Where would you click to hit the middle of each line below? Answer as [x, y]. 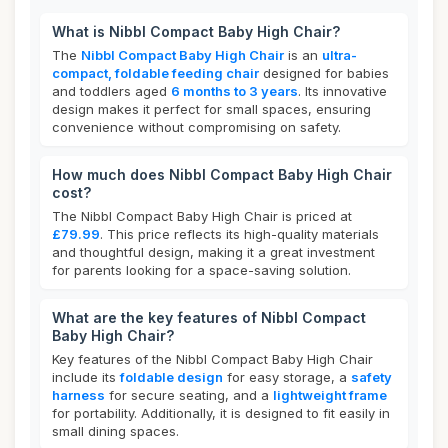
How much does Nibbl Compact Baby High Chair [222, 174]
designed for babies [324, 73]
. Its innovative [342, 91]
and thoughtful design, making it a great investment [213, 252]
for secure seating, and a [189, 395]
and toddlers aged [111, 91]
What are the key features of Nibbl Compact [209, 317]
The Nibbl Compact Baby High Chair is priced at [202, 216]
